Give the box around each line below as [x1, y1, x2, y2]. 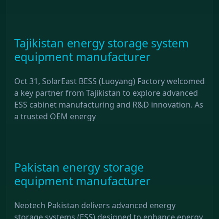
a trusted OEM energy [14, 110, 96, 122]
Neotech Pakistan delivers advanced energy [14, 199, 175, 211]
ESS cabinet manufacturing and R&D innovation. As [14, 99, 203, 110]
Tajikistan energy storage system [14, 35, 189, 51]
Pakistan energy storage [14, 159, 144, 175]
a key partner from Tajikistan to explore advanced [14, 87, 198, 98]
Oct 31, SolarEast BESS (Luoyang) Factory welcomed [14, 75, 205, 87]
